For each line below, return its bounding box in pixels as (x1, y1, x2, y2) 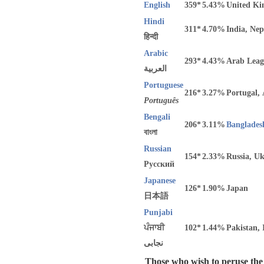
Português (144, 96, 179, 105)
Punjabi (144, 208, 173, 217)
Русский (144, 160, 174, 169)
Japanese (144, 176, 176, 185)
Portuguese (144, 81, 183, 90)
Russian (144, 144, 171, 153)
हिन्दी (144, 32, 158, 41)
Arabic (144, 49, 168, 58)
